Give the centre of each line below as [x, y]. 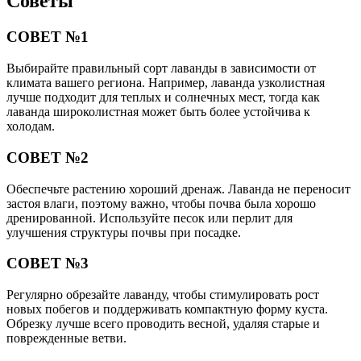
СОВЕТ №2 [48, 157]
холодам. [31, 127]
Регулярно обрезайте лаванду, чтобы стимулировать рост [163, 294]
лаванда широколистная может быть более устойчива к [158, 112]
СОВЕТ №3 [48, 263]
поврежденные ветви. [66, 338]
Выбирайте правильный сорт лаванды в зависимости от [161, 68]
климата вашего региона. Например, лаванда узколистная [166, 83]
